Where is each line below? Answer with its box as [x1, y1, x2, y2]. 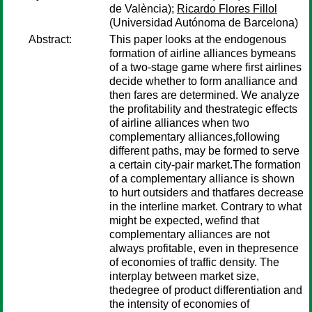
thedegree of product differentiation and [109, 284, 302, 296]
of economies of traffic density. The [109, 256, 279, 268]
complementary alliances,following [109, 131, 280, 143]
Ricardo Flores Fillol [177, 3, 277, 15]
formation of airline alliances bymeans [109, 47, 296, 59]
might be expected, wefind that [109, 214, 259, 226]
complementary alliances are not [109, 228, 270, 240]
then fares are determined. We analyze [109, 89, 299, 101]
